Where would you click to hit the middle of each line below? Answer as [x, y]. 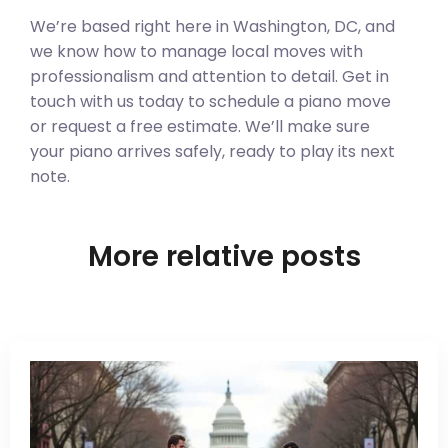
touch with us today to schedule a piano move [210, 101]
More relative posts [224, 257]
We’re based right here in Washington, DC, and [212, 26]
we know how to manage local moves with [196, 51]
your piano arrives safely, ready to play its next [212, 151]
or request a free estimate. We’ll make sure [200, 126]
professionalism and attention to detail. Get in [209, 76]
